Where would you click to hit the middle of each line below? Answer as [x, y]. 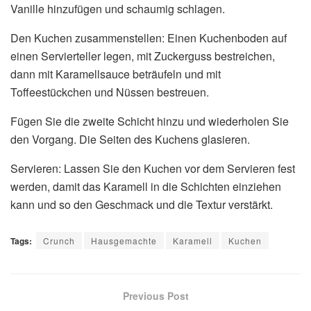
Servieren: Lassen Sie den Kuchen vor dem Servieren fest [153, 168]
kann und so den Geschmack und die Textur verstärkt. [142, 204]
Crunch [59, 241]
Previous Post [155, 296]
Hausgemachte [124, 241]
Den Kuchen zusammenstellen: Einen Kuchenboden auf [149, 37]
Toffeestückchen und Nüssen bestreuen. [110, 92]
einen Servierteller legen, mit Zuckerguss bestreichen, [143, 56]
